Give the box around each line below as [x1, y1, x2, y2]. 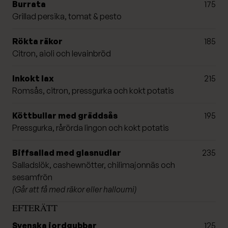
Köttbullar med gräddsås [12, 110, 118, 121]
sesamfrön [12, 172, 52, 182]
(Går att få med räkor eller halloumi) [12, 184, 137, 194]
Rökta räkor [12, 36, 63, 46]
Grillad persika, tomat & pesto [12, 11, 122, 21]
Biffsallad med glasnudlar [12, 147, 121, 158]
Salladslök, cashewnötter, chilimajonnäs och [12, 159, 175, 170]
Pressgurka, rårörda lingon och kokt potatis [12, 122, 169, 133]
